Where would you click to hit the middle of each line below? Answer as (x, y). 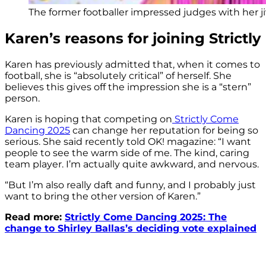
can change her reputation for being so (164, 130)
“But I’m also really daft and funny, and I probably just (130, 185)
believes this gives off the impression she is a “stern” (128, 87)
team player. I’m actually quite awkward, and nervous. (132, 164)
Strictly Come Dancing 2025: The (146, 217)
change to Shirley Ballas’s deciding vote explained (131, 228)
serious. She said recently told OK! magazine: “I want (128, 141)
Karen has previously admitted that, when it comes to (132, 64)
